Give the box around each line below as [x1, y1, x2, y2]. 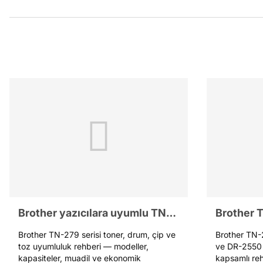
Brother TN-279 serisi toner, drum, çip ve [18, 229, 176, 240]
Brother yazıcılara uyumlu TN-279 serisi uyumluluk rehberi [166, 206, 176, 219]
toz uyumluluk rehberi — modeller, [18, 241, 149, 251]
